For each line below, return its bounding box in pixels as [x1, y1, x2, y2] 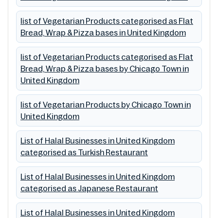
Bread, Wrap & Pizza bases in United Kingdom [20, 28, 186, 37]
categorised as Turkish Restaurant [20, 148, 148, 157]
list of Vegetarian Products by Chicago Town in [20, 100, 191, 109]
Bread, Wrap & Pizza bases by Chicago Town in [20, 64, 189, 73]
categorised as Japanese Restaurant [20, 184, 158, 193]
